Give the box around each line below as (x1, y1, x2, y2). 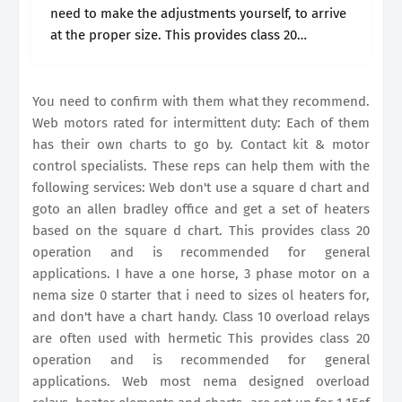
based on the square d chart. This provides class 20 (32, 223, 370, 239)
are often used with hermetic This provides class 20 (32, 330, 370, 346)
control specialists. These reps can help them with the (32, 158, 370, 174)
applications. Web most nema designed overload (32, 373, 370, 389)
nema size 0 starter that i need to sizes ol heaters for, (32, 287, 370, 303)
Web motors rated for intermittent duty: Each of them (32, 115, 370, 131)
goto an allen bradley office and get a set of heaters (32, 201, 370, 217)
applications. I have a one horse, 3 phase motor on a (32, 266, 370, 282)
